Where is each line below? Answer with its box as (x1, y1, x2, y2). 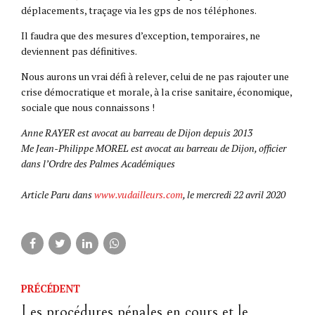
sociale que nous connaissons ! (21, 101, 155, 115)
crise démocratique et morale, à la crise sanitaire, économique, (21, 85, 292, 99)
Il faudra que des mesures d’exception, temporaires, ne (21, 29, 260, 43)
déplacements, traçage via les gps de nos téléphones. (21, 4, 257, 18)
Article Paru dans (21, 188, 94, 202)
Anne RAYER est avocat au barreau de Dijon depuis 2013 (21, 126, 252, 140)
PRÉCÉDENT (21, 282, 80, 296)
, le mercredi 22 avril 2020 (183, 188, 285, 202)
